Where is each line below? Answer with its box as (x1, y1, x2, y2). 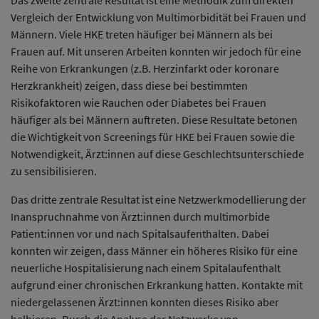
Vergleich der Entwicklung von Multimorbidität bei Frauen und (11, 9, 306, 24)
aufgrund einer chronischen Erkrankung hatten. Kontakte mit (11, 277, 303, 292)
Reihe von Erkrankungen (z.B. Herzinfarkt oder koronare (11, 61, 279, 75)
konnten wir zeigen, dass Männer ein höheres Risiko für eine (11, 243, 298, 258)
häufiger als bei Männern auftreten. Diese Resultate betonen (11, 112, 298, 127)
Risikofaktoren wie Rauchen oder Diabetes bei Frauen (11, 95, 266, 110)
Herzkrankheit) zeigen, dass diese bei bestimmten (11, 78, 248, 93)
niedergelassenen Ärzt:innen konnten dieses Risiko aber (11, 294, 279, 309)
